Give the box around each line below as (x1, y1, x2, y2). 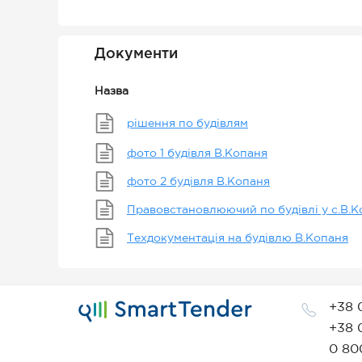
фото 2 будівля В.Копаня (127, 176, 270, 187)
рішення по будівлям (127, 118, 248, 128)
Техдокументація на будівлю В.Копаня (127, 233, 348, 243)
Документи (95, 48, 178, 61)
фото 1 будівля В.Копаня (127, 148, 267, 158)
